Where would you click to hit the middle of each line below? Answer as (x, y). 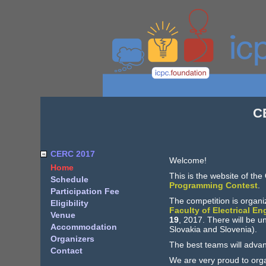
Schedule (69, 179)
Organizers (72, 239)
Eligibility (69, 203)
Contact (66, 251)
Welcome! (188, 160)
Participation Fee (85, 191)
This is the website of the (217, 176)
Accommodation (83, 227)
